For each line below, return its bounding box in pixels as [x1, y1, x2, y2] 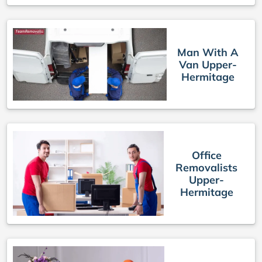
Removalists [175, 160, 238, 174]
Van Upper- [179, 57, 237, 71]
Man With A [177, 45, 239, 59]
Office [191, 148, 222, 162]
